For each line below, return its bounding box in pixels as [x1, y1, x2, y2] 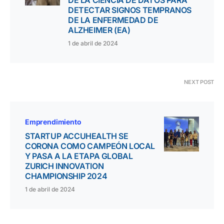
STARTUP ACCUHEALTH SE [25, 131, 128, 141]
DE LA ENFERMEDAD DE [68, 15, 158, 25]
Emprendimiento [25, 117, 81, 126]
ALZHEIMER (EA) [68, 25, 130, 35]
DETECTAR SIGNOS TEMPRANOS [68, 5, 192, 15]
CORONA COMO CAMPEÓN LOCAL [25, 141, 155, 151]
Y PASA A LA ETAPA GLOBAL [25, 151, 133, 161]
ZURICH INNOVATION [25, 161, 104, 171]
